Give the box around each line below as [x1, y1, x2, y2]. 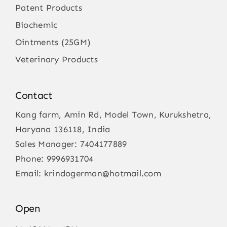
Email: [15, 168, 44, 179]
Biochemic [15, 20, 58, 30]
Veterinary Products [15, 54, 98, 65]
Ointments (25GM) [15, 37, 91, 48]
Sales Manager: [15, 139, 80, 149]
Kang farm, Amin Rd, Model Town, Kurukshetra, [15, 109, 212, 120]
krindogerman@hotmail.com [44, 168, 161, 179]
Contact [15, 89, 53, 102]
